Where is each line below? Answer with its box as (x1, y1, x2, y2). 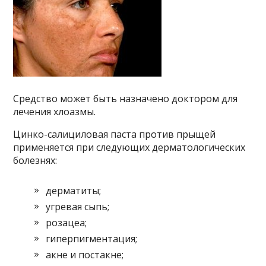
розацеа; (46, 216, 87, 230)
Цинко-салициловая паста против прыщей (13, 128, 216, 141)
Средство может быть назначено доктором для (13, 92, 238, 106)
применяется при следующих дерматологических (13, 141, 246, 154)
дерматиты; (46, 184, 102, 198)
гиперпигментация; (46, 232, 138, 246)
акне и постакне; (46, 248, 124, 262)
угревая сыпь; (46, 200, 110, 214)
